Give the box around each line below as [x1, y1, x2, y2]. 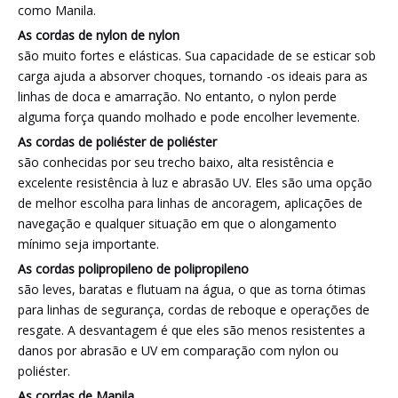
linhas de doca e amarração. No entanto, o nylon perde [18, 88, 337, 105]
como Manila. [18, 2, 96, 19]
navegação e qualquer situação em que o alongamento [18, 215, 337, 232]
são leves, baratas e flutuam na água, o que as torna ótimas [18, 281, 366, 298]
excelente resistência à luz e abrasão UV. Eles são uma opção [18, 174, 372, 191]
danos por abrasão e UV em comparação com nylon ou [18, 342, 338, 359]
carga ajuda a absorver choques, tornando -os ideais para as [18, 68, 368, 84]
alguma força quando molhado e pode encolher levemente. [18, 108, 360, 125]
